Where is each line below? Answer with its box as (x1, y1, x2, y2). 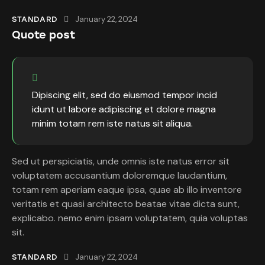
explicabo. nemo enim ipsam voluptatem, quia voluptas (12, 211, 248, 224)
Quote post (12, 28, 75, 41)
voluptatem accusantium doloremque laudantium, (12, 169, 227, 182)
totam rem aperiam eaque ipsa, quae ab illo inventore (12, 183, 242, 196)
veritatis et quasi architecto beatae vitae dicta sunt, (12, 197, 240, 210)
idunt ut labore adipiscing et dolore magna (32, 102, 216, 115)
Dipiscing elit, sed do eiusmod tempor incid (32, 88, 217, 101)
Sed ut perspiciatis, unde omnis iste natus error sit (12, 154, 230, 167)
